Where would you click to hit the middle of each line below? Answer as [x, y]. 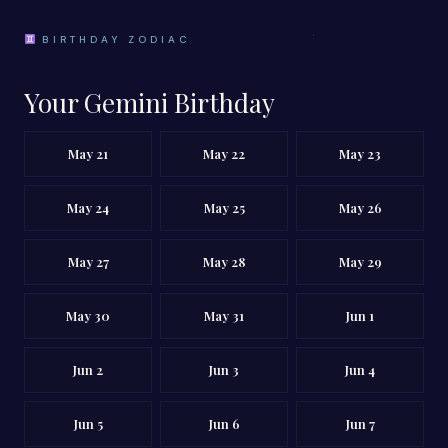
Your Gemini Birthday [149, 102]
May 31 [224, 315]
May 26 [360, 207]
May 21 [88, 153]
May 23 [360, 153]
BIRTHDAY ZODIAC [113, 39]
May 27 [88, 261]
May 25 [224, 207]
